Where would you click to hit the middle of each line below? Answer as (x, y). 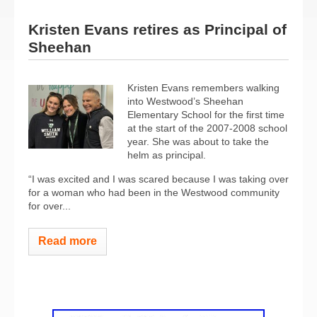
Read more (68, 241)
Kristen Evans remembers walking (203, 87)
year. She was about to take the (198, 141)
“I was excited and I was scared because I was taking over (158, 179)
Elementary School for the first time (206, 114)
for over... (50, 206)
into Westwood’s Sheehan (185, 101)
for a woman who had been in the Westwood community (154, 192)
